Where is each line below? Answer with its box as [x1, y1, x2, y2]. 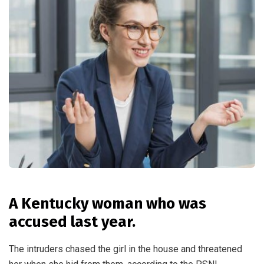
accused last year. [9, 212, 136, 231]
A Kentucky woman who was [9, 194, 206, 213]
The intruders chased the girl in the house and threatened [9, 243, 242, 255]
